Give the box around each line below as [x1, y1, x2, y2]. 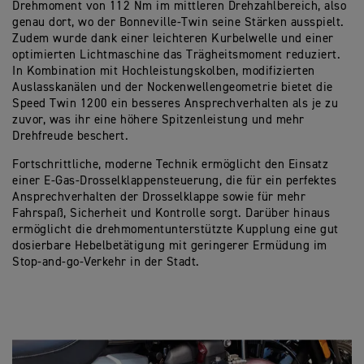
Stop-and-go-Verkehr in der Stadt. [12, 256, 200, 268]
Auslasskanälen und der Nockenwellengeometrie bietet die [12, 81, 333, 93]
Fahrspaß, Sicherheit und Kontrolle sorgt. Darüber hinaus [12, 207, 330, 219]
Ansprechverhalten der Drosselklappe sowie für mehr [12, 191, 305, 203]
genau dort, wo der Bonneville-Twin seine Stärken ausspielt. [12, 16, 344, 28]
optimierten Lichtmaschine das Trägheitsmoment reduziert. [12, 49, 340, 61]
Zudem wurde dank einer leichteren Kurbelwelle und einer [12, 32, 334, 45]
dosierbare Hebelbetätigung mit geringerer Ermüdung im [12, 240, 327, 252]
